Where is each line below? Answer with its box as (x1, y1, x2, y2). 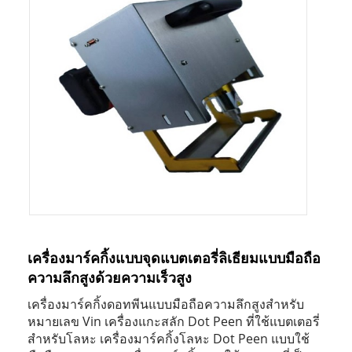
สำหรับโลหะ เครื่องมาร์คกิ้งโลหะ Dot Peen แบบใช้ (27, 330, 310, 347)
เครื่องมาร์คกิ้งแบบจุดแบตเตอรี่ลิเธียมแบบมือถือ (27, 248, 321, 267)
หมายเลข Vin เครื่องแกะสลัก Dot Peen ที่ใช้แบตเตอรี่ (27, 313, 320, 330)
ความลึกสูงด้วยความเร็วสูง (27, 268, 192, 287)
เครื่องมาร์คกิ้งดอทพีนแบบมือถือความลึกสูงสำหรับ (27, 295, 304, 313)
